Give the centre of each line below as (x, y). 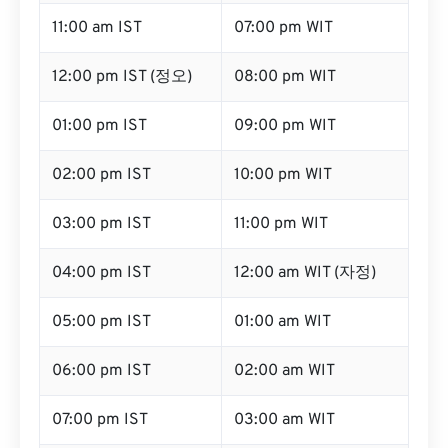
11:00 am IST (97, 28)
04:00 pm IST (101, 273)
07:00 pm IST (100, 420)
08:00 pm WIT (285, 77)
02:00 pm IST (101, 175)
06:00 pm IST (101, 371)
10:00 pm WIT (283, 175)
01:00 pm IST (99, 126)
